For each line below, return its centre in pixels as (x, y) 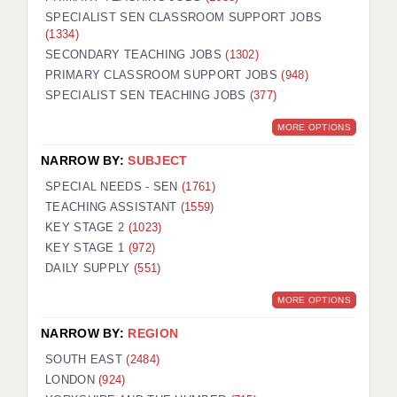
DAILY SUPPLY (90, 269)
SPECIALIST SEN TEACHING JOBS (148, 96)
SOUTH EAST (86, 360)
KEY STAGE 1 (87, 248)
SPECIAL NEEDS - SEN (114, 187)
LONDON (72, 380)
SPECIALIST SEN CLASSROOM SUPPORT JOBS (184, 18)
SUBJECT (158, 161)
